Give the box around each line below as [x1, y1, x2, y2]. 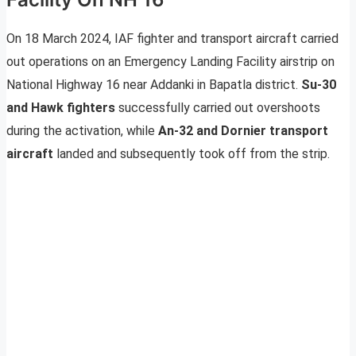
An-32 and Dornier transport [158, 123, 328, 139]
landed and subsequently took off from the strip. [56, 146, 330, 162]
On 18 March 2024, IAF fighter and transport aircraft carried [6, 31, 339, 47]
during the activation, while [6, 123, 158, 139]
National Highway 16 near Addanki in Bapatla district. [6, 77, 301, 93]
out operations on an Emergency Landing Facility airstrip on [6, 54, 335, 70]
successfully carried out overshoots [118, 100, 320, 116]
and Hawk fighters [6, 100, 118, 116]
